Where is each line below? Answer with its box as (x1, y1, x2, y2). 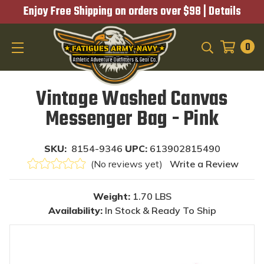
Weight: (93, 190, 130, 202)
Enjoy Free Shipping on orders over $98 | (23, 2, 209, 21)
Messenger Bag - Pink (45, 104, 219, 136)
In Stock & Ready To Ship (104, 204, 216, 216)
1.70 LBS (132, 190, 171, 202)
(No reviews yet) (90, 158, 163, 170)
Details (208, 2, 241, 21)
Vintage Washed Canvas (36, 84, 228, 115)
